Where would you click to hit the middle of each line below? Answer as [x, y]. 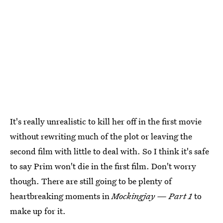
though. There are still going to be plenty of [91, 181]
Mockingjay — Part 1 [152, 196]
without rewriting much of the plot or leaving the [101, 136]
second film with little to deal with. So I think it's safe [110, 151]
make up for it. [38, 211]
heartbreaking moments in [61, 196]
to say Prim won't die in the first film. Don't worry [103, 166]
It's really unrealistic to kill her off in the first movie [106, 121]
